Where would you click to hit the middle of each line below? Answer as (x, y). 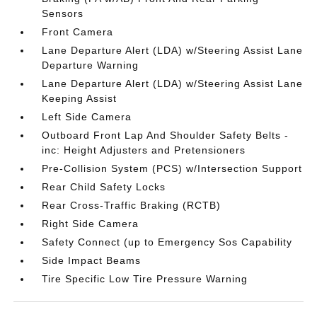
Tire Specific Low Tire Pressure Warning (145, 278)
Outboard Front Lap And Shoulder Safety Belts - (166, 135)
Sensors (63, 13)
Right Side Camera (91, 223)
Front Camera (78, 31)
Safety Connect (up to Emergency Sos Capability (167, 242)
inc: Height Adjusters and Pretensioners (144, 150)
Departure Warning (91, 65)
